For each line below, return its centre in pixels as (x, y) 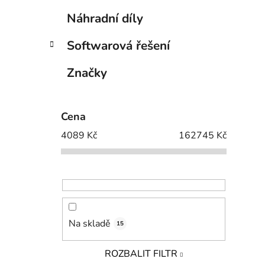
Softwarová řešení (118, 46)
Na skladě (90, 224)
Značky (87, 73)
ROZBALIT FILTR (141, 254)
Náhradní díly (105, 19)
